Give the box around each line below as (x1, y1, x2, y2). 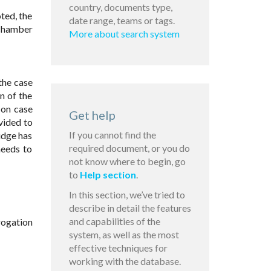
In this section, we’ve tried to (68, 189, 185, 201)
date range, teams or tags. (68, 15, 175, 27)
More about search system (68, 28, 180, 40)
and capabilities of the (68, 215, 160, 227)
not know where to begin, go (68, 155, 186, 168)
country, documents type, (68, 1, 172, 13)
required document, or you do (68, 142, 190, 154)
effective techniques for (68, 242, 168, 254)
